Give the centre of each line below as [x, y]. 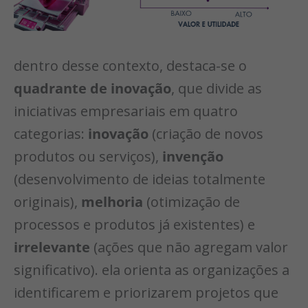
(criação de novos [206, 134]
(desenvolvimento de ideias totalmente [140, 179]
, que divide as [217, 89]
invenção [193, 157]
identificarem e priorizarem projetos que [146, 293]
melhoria [112, 202]
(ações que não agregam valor [189, 247]
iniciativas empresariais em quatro [126, 111]
